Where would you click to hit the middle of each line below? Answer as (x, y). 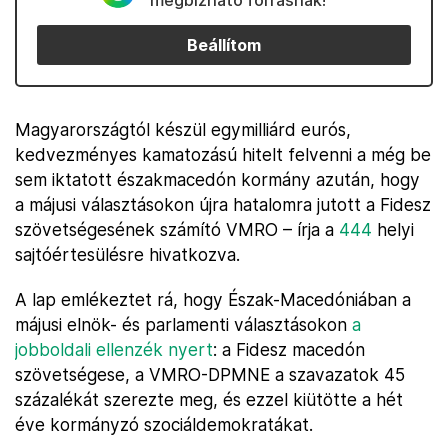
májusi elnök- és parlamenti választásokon (183, 324)
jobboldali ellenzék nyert (114, 349)
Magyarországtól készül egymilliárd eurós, (183, 129)
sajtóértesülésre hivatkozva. (127, 254)
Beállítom (224, 45)
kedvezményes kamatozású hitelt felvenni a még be (223, 154)
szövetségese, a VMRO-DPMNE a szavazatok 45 (210, 374)
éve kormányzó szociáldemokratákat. (164, 424)
